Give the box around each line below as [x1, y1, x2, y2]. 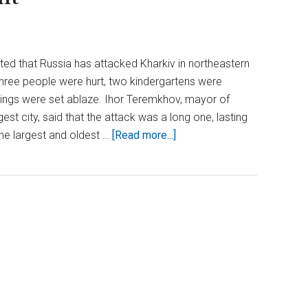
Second [175, 253, 212, 266]
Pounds [175, 199, 212, 212]
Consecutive [175, 271, 235, 284]
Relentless [175, 146, 228, 159]
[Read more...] [112, 129, 176, 142]
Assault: [175, 164, 214, 177]
